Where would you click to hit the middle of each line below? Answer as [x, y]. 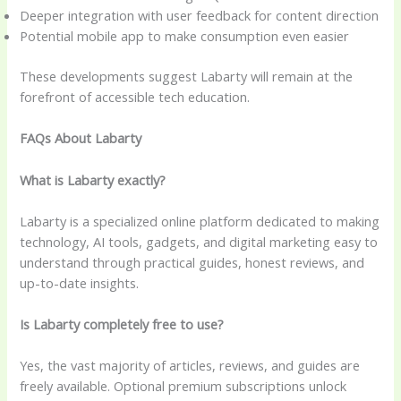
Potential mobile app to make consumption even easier [185, 36]
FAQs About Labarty [81, 138]
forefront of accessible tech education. [135, 97]
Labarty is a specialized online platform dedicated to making [200, 221]
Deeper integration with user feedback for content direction [200, 16]
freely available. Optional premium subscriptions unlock [183, 386]
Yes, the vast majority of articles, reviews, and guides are [190, 366]
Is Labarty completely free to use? [122, 324]
